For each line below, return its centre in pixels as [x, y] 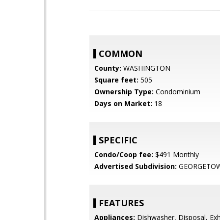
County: [108, 68]
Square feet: [116, 80]
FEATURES [121, 203]
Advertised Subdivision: [136, 166]
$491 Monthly [176, 154]
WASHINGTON [146, 68]
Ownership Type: [124, 92]
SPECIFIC [118, 140]
